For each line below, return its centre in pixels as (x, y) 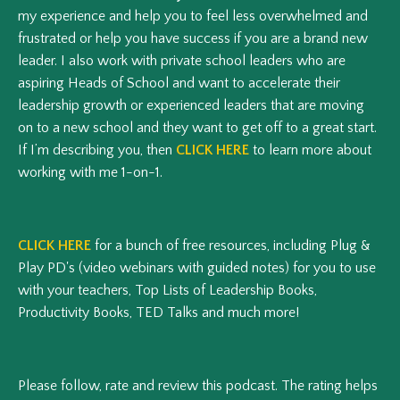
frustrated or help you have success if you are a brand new (193, 39)
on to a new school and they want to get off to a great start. (197, 128)
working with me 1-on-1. (90, 173)
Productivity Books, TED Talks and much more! (158, 313)
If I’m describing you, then (95, 150)
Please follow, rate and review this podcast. (150, 386)
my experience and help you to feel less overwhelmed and (193, 17)
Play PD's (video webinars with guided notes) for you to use (197, 268)
